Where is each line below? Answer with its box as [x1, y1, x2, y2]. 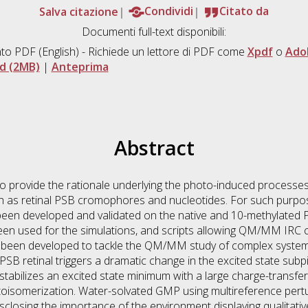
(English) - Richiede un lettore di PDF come [35, 44, 247, 60]
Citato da [219, 3, 269, 19]
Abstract [113, 134, 195, 162]
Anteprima [51, 59, 109, 75]
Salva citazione [39, 3, 118, 19]
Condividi [144, 3, 193, 19]
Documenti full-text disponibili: [82, 24, 226, 40]
